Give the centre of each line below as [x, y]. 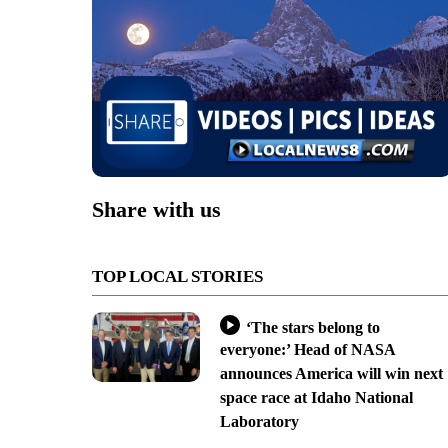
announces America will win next [331, 374]
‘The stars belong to [312, 327]
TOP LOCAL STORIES [177, 277]
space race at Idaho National [316, 398]
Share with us [156, 210]
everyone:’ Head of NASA [307, 350]
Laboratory [259, 422]
